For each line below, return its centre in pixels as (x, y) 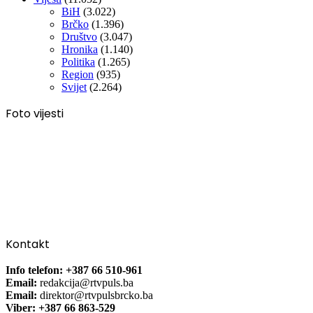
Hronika (80, 49)
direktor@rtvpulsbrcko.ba (96, 295)
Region (78, 74)
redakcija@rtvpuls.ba (87, 282)
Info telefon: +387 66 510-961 (74, 270)
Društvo (79, 36)
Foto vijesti (35, 113)
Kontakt (28, 244)
